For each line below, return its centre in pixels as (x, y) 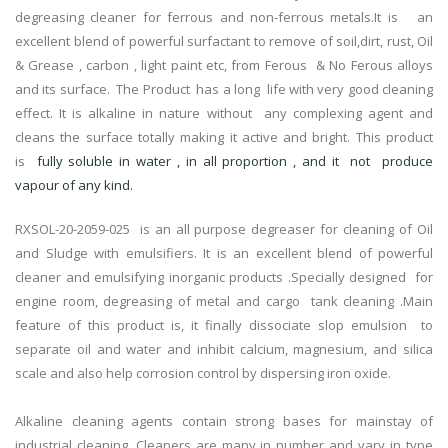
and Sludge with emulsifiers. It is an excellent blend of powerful (224, 253)
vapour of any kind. (74, 185)
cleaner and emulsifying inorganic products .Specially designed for (224, 277)
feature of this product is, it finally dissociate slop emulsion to (224, 325)
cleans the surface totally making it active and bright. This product (224, 137)
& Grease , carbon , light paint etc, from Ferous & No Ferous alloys (224, 65)
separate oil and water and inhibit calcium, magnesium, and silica (224, 349)
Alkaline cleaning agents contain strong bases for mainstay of (224, 421)
